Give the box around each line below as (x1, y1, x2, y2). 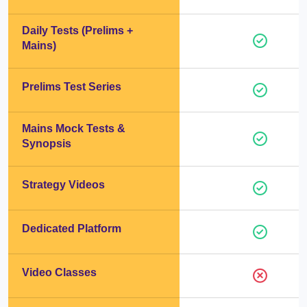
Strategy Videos (22, 179, 105, 191)
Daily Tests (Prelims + (22, 25, 133, 37)
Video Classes (22, 267, 97, 279)
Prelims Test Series (22, 81, 121, 93)
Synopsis (22, 138, 71, 150)
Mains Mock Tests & (22, 123, 125, 135)
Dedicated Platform (22, 223, 121, 235)
